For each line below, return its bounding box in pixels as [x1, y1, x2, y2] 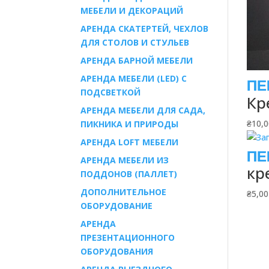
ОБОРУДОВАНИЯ [80, 246, 154, 257]
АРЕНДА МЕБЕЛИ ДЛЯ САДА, [80, 104, 206, 116]
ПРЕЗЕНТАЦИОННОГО [80, 232, 175, 243]
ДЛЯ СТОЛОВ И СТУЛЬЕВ [80, 37, 190, 48]
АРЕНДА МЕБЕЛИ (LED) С [80, 73, 187, 84]
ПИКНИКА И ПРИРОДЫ [80, 118, 179, 130]
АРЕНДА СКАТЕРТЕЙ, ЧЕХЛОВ [80, 23, 209, 34]
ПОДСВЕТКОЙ [80, 86, 141, 98]
